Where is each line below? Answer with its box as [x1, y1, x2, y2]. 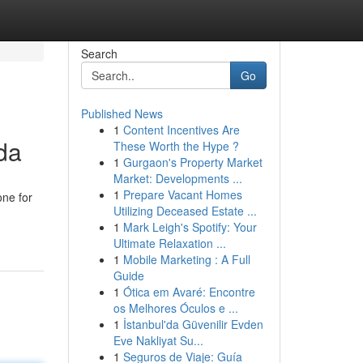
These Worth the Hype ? [113, 138, 239, 154]
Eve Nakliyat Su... [113, 332, 203, 348]
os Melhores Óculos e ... [113, 300, 238, 316]
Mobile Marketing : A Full [122, 251, 250, 267]
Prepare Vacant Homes [122, 186, 242, 203]
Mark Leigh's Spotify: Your [122, 219, 257, 235]
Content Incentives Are [122, 122, 240, 138]
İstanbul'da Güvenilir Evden [122, 316, 263, 332]
